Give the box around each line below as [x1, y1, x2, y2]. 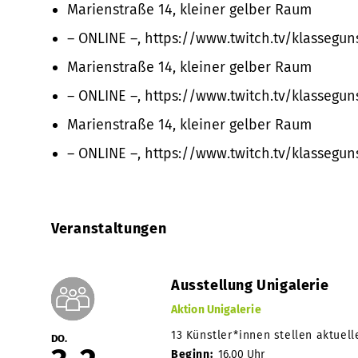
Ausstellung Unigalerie [171, 276, 329, 294]
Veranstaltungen [51, 219, 167, 237]
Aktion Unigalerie [171, 302, 261, 316]
